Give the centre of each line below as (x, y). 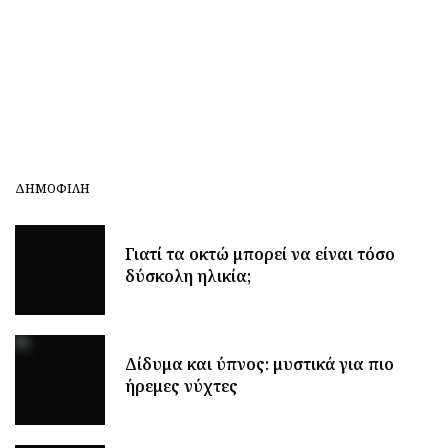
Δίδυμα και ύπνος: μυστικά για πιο (259, 364)
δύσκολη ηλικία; (188, 276)
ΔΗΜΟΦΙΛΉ (52, 188)
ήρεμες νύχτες (181, 386)
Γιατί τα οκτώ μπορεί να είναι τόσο (260, 254)
